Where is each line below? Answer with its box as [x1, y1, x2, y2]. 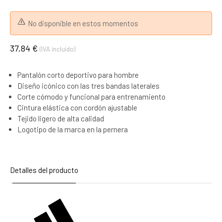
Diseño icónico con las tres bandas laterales [17, 81, 160, 90]
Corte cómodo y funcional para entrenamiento [17, 92, 166, 101]
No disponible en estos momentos [28, 19, 138, 28]
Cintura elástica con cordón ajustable [17, 103, 137, 112]
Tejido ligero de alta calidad [17, 114, 104, 123]
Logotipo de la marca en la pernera [17, 125, 128, 134]
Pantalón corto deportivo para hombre [17, 70, 139, 79]
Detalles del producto [10, 166, 78, 174]
